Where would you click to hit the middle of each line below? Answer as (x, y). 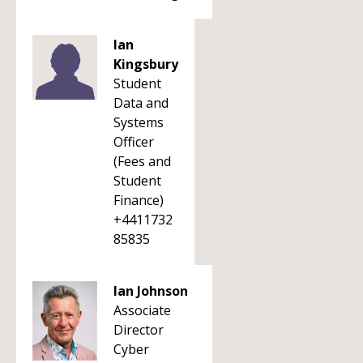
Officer (134, 142)
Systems (139, 122)
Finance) (139, 200)
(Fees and (142, 161)
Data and (141, 103)
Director (139, 330)
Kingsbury (146, 64)
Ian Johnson (151, 291)
